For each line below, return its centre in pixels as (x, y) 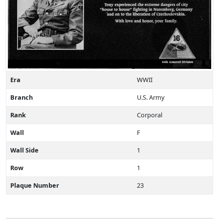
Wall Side (24, 150)
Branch (22, 97)
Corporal (150, 115)
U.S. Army (151, 97)
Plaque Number (35, 185)
